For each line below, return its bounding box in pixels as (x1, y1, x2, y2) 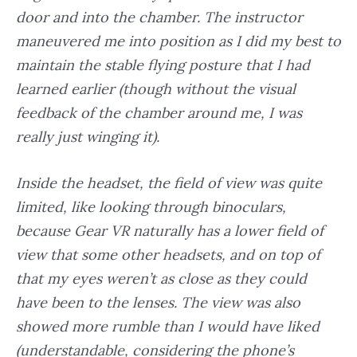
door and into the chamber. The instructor (16, 7, 303, 26)
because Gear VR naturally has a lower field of (16, 222, 324, 241)
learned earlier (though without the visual (16, 79, 296, 98)
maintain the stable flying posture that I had (16, 55, 310, 74)
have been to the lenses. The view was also (16, 293, 300, 312)
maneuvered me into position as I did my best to (16, 31, 341, 50)
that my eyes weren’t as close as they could (16, 269, 307, 288)
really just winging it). (16, 127, 159, 146)
